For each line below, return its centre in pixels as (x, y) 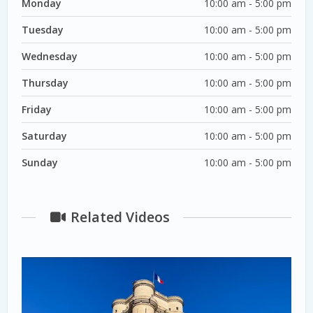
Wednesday (50, 56)
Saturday (45, 136)
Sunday (40, 162)
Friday (37, 109)
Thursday (45, 82)
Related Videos (118, 217)
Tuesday (43, 29)
